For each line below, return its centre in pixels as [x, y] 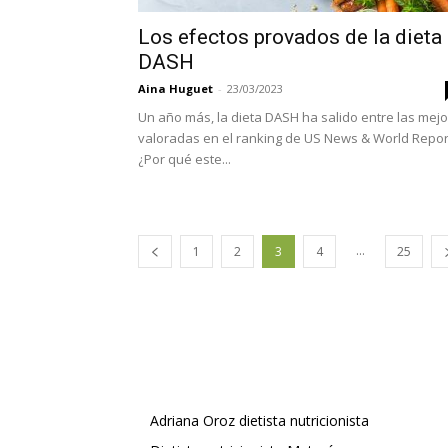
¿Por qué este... [184, 159]
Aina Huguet [175, 89]
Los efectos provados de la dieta [290, 37]
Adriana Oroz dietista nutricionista [259, 421]
